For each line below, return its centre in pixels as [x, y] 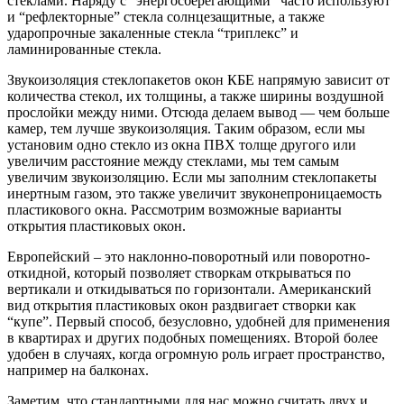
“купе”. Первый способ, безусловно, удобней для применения [198, 321]
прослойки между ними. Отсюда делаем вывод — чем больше [198, 112]
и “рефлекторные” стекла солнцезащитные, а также [166, 16]
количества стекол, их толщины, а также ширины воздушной [196, 96]
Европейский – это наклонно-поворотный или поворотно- [188, 256]
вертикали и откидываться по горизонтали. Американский [189, 289]
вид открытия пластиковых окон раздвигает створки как [182, 305]
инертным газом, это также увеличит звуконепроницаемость [194, 193]
